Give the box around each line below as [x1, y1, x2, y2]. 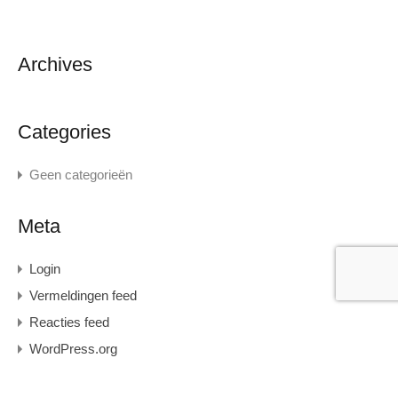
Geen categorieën [29, 167, 132, 182]
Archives [18, 53, 92, 76]
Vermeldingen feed [29, 288, 137, 303]
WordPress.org [29, 341, 117, 356]
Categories [18, 121, 111, 143]
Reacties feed [29, 314, 109, 330]
